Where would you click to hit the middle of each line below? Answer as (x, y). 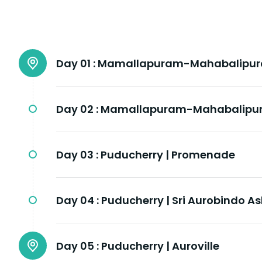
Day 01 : (76, 64)
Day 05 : (77, 246)
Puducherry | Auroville (160, 246)
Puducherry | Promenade (168, 155)
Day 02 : (77, 109)
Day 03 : (77, 155)
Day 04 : (77, 201)
